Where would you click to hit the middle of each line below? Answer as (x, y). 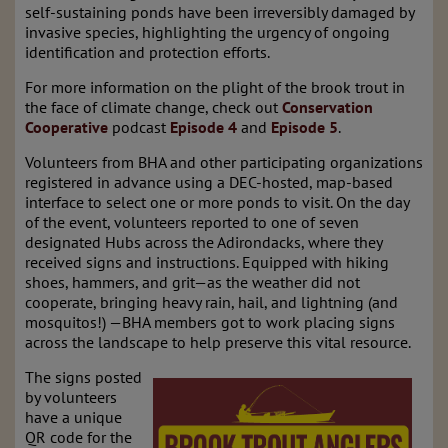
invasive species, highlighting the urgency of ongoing (207, 32)
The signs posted (83, 377)
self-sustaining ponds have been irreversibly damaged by (219, 12)
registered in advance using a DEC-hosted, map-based (209, 182)
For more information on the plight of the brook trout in (215, 87)
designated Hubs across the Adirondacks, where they (203, 242)
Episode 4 (203, 127)
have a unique (73, 417)
